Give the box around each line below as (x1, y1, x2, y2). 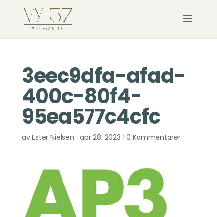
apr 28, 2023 (79, 132, 121, 142)
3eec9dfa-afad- (21, 62, 186, 90)
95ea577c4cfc (21, 102, 160, 131)
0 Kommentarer (126, 132, 181, 142)
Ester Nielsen (31, 132, 74, 142)
